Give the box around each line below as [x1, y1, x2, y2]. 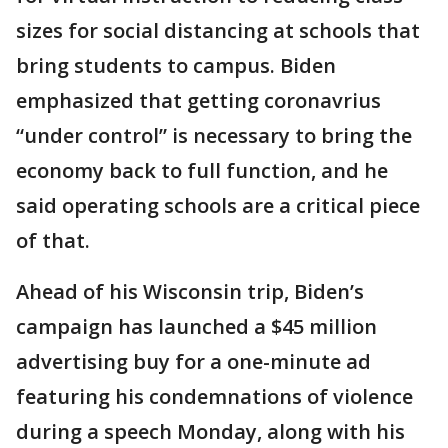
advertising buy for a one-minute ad [16, 348, 371, 375]
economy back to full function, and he [16, 157, 388, 184]
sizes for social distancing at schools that [16, 17, 420, 44]
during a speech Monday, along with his [16, 418, 405, 445]
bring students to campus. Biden [16, 52, 336, 79]
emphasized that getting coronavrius [16, 87, 381, 114]
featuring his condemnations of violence [16, 383, 413, 410]
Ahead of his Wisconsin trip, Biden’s [16, 278, 364, 305]
